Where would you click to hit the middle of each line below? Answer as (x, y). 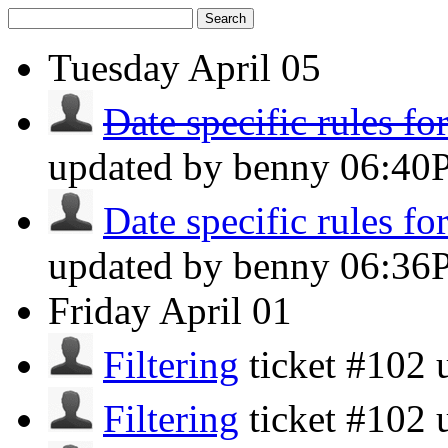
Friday (99, 310)
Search (225, 18)
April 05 (254, 67)
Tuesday (114, 67)
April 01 (225, 310)
